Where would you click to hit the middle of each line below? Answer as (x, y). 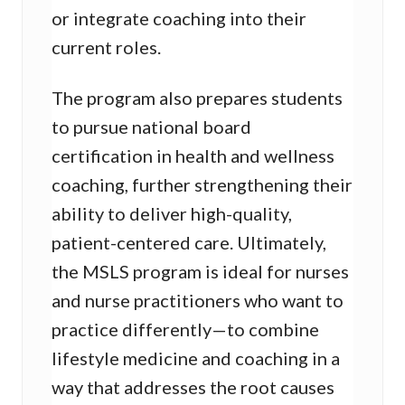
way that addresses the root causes (193, 387)
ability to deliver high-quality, (172, 214)
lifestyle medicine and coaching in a (196, 358)
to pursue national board (151, 127)
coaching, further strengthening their (202, 185)
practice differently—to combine (185, 330)
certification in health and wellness (193, 156)
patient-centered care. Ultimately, (189, 243)
